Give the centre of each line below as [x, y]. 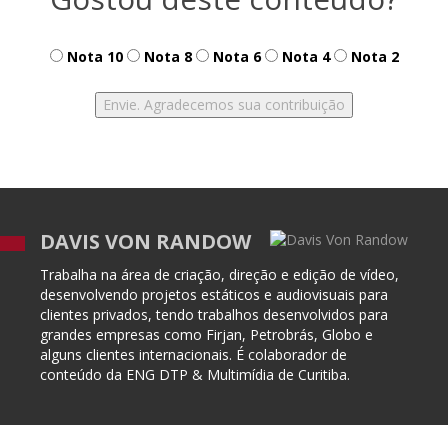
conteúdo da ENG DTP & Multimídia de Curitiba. [195, 375]
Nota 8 [165, 57]
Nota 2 [372, 57]
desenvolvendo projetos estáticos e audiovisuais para [214, 295]
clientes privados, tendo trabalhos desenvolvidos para [214, 315]
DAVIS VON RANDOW [145, 242]
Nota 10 [92, 57]
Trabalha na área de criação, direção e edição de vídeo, [219, 275]
